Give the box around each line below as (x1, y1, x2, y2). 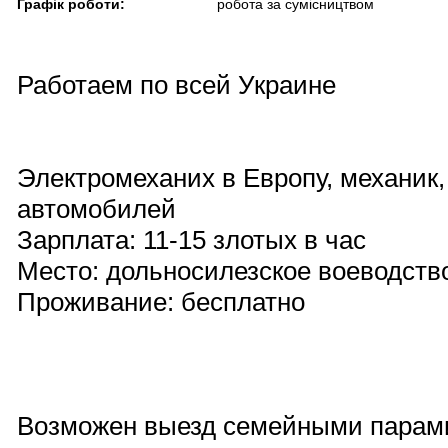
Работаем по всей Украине (17, 71, 336, 99)
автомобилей (17, 195, 176, 223)
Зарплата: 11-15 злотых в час (17, 226, 366, 254)
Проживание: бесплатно (17, 288, 305, 316)
